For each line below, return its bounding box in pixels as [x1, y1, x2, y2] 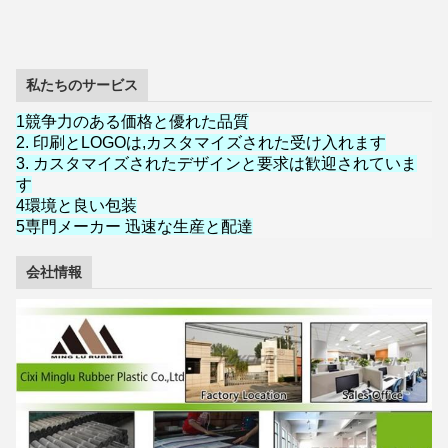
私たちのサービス [26, 77, 138, 94]
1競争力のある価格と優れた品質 [16, 113, 249, 131]
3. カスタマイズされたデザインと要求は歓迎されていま [16, 155, 417, 173]
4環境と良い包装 [16, 197, 137, 215]
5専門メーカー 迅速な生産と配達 [16, 218, 253, 236]
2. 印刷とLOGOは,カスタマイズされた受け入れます [16, 134, 386, 152]
